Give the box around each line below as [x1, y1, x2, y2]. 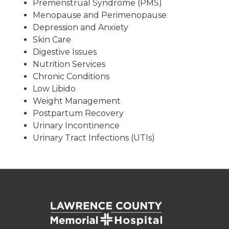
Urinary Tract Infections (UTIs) [33, 133, 155, 143]
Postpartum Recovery [33, 108, 124, 118]
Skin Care [33, 35, 71, 44]
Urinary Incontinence [33, 121, 122, 130]
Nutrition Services [33, 59, 105, 69]
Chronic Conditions [33, 72, 109, 81]
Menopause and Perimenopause [33, 10, 167, 20]
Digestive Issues [33, 47, 97, 57]
